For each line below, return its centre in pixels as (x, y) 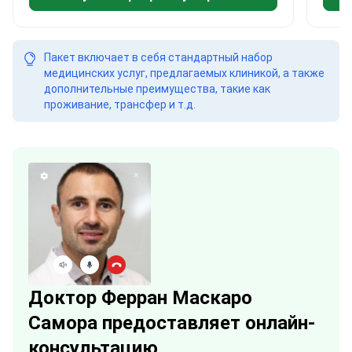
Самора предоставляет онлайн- (172, 323)
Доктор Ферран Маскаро (140, 298)
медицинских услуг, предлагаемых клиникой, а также (184, 73)
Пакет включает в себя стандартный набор (158, 57)
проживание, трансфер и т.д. (120, 104)
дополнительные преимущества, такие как (157, 89)
